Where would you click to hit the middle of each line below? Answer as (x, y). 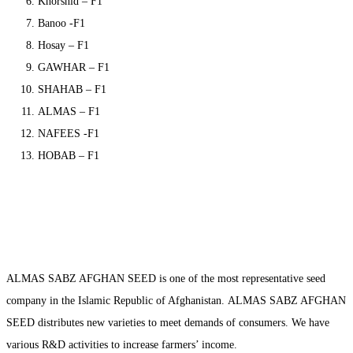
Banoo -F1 (61, 24)
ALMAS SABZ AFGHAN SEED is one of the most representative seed (166, 279)
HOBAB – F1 (69, 156)
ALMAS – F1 (69, 112)
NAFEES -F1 (69, 134)
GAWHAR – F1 (74, 68)
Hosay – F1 (63, 46)
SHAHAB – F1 (72, 90)
